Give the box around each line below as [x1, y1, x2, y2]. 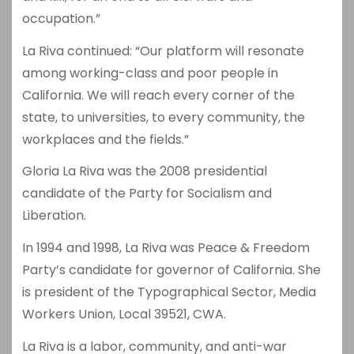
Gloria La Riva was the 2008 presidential [21, 162, 267, 181]
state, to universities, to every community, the [21, 107, 305, 126]
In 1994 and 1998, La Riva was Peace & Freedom [21, 239, 310, 258]
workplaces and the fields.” [21, 130, 189, 149]
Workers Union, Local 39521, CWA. [21, 305, 226, 324]
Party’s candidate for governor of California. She [21, 261, 321, 280]
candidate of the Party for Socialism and [21, 184, 272, 203]
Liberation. [21, 206, 86, 225]
